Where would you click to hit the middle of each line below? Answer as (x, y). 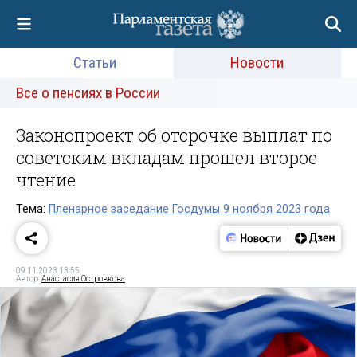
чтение (46, 180)
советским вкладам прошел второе (167, 157)
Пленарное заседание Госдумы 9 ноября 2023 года (189, 209)
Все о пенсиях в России (88, 93)
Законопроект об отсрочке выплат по (174, 135)
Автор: (29, 278)
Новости (257, 63)
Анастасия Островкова (83, 278)
